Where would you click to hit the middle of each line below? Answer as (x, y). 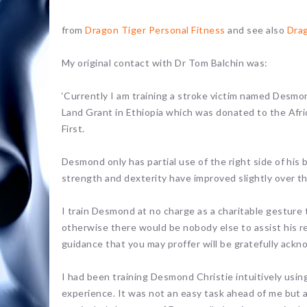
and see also (256, 30)
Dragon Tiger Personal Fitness (155, 30)
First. (73, 129)
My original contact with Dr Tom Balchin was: (165, 63)
